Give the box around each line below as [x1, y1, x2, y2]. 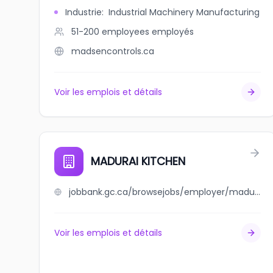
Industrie [65, 6, 102, 18]
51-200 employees [71, 26, 149, 38]
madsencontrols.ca [71, 45, 154, 57]
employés [152, 26, 194, 38]
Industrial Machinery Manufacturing [108, 6, 260, 18]
